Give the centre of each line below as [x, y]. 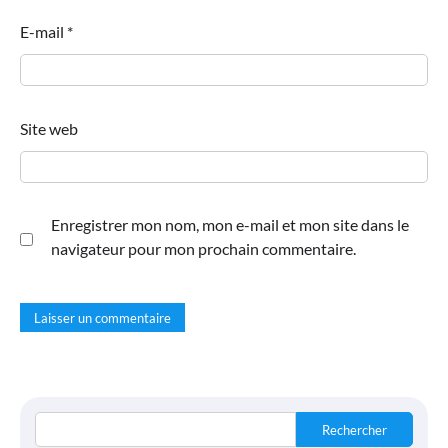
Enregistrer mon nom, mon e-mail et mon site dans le [230, 224]
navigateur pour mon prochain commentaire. [203, 248]
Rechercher [354, 429]
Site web [49, 128]
